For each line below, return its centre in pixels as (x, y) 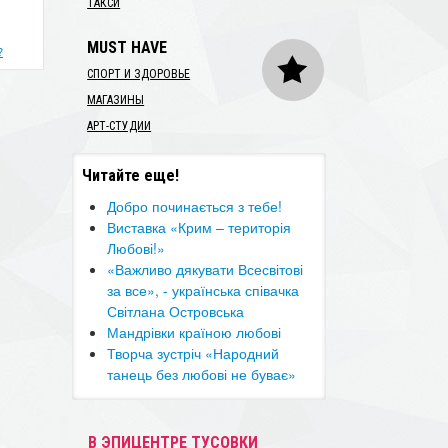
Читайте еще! (131, 175)
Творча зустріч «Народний (193, 353)
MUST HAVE (127, 47)
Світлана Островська (176, 311)
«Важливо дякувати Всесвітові (205, 269)
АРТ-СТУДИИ (119, 126)
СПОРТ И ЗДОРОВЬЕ (139, 74)
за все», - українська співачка (203, 290)
